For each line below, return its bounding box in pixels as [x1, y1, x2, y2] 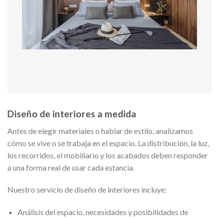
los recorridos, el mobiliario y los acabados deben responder [7, 150, 208, 160]
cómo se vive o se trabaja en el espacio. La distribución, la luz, [7, 138, 209, 148]
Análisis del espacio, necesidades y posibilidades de [17, 207, 188, 217]
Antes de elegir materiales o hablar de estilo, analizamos [7, 126, 193, 135]
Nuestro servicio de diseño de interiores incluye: [7, 185, 167, 195]
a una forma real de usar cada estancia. [7, 162, 134, 172]
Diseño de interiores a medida [7, 108, 136, 120]
